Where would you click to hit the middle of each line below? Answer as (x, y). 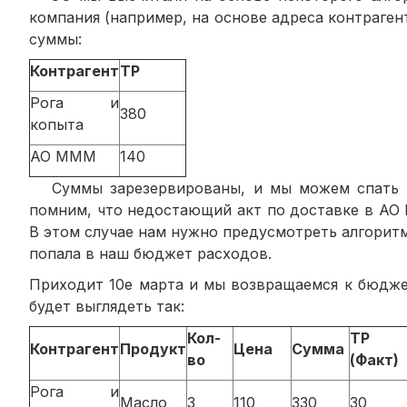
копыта (57, 124)
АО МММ (63, 156)
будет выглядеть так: (107, 306)
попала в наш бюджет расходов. (150, 253)
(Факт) (374, 359)
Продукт (153, 348)
